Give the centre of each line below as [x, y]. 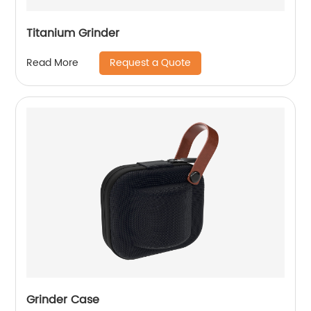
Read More [53, 63]
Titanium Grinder [73, 33]
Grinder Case [63, 300]
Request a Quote [151, 62]
